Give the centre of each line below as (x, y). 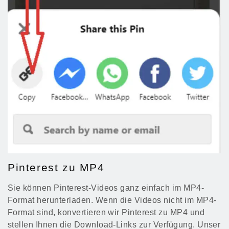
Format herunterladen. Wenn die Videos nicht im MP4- (112, 200)
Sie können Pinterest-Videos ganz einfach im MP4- (106, 188)
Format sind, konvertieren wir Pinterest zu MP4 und (106, 213)
